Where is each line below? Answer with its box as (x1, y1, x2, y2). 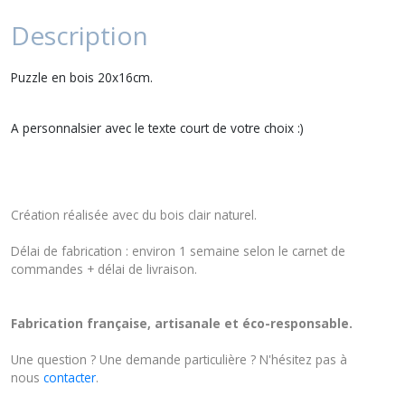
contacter (43, 368, 96, 386)
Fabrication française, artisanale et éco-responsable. (11, 314, 356, 332)
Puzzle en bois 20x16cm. (11, 68, 156, 86)
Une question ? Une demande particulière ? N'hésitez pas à (11, 350, 347, 368)
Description (11, 17, 148, 52)
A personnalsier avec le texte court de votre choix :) (11, 118, 304, 137)
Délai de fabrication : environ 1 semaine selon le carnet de (11, 241, 345, 259)
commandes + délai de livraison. (11, 259, 197, 278)
